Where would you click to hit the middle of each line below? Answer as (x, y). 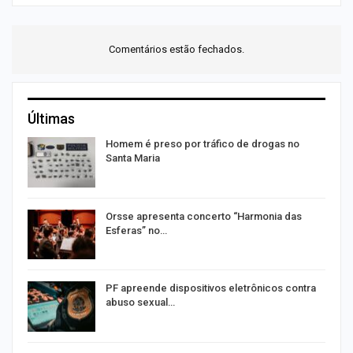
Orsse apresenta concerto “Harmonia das (204, 216)
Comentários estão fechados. (176, 49)
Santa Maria (133, 158)
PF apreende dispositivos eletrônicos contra (211, 288)
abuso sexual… (140, 303)
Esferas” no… (136, 230)
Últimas (51, 119)
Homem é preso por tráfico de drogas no (203, 144)
